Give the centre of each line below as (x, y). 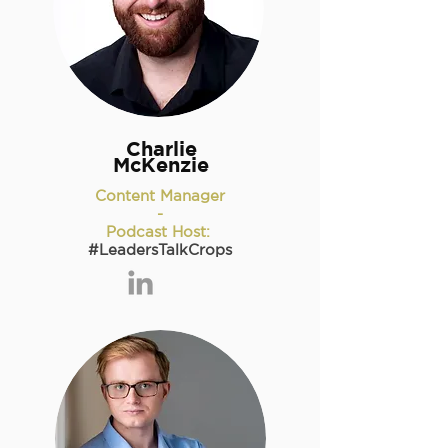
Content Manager (160, 195)
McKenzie (161, 164)
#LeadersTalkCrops (160, 249)
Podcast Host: (158, 231)
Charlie (161, 148)
